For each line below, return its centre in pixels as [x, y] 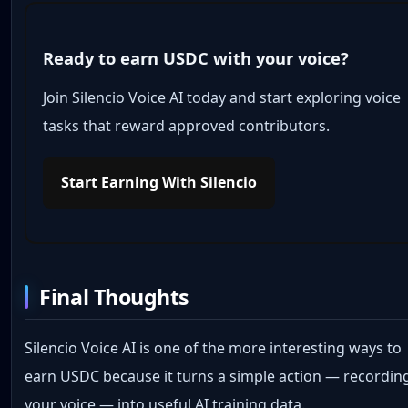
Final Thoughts [114, 296]
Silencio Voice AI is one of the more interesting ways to [214, 347]
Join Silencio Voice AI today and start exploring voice [222, 98]
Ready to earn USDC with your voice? [196, 58]
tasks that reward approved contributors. [187, 126]
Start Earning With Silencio [159, 183]
